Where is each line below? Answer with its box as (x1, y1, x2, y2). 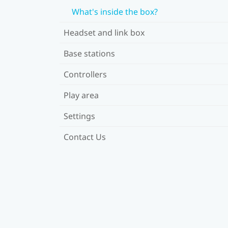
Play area (64, 89, 99, 101)
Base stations (64, 47, 115, 59)
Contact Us (64, 131, 106, 142)
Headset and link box (64, 26, 145, 38)
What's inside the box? (72, 6, 158, 17)
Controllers (64, 68, 107, 80)
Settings (64, 110, 95, 122)
